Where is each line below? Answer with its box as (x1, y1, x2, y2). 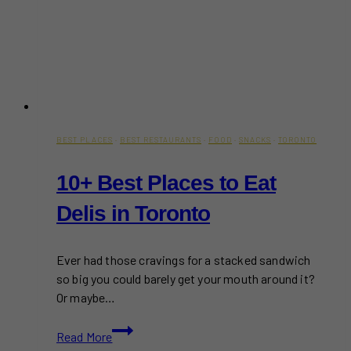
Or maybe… (56, 289, 116, 305)
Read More (56, 328, 113, 344)
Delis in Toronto (56, 201, 210, 226)
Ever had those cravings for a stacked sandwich (56, 251, 311, 267)
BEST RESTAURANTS (120, 134, 201, 144)
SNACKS (239, 134, 271, 144)
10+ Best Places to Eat (56, 170, 276, 195)
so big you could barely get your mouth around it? (56, 270, 315, 286)
